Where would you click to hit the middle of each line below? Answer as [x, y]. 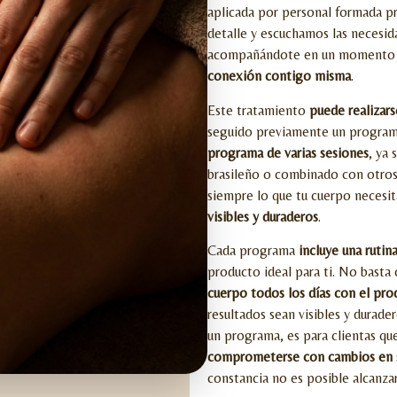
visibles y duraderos [263, 216]
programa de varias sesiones [288, 152]
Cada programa [253, 250]
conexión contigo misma [279, 76]
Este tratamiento [258, 110]
